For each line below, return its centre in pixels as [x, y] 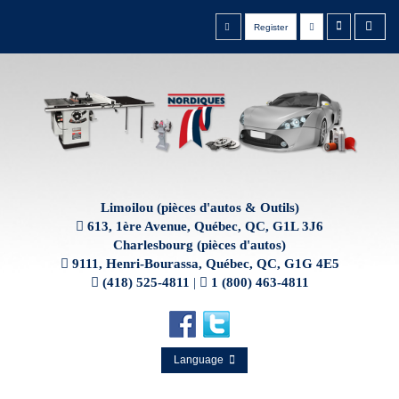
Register [271, 27]
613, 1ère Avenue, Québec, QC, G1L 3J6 [205, 227]
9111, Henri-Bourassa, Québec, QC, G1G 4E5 [205, 264]
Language [201, 360]
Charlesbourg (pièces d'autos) [199, 245]
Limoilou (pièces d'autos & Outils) [199, 208]
